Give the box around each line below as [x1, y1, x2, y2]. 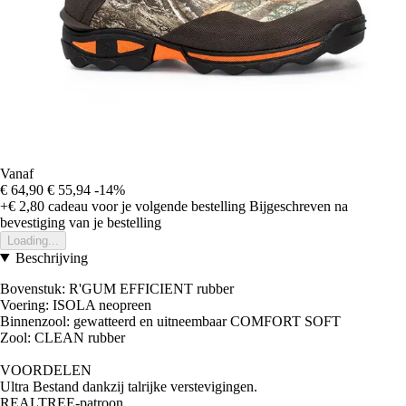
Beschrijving [14, 249, 88, 266]
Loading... [7, 233, 59, 247]
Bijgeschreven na [249, 198, 348, 214]
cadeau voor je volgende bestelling [44, 198, 246, 214]
